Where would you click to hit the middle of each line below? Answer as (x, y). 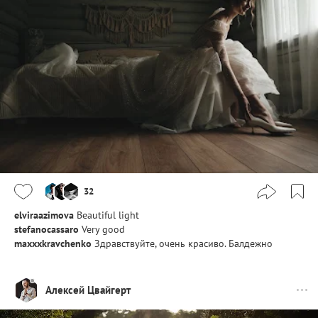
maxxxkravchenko (53, 243)
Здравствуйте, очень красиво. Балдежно (183, 243)
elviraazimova (44, 215)
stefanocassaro (46, 229)
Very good (103, 229)
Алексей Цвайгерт (88, 290)
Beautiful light (108, 215)
